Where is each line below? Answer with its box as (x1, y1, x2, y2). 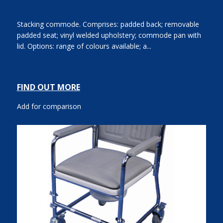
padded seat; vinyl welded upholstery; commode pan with (16, 30, 201, 40)
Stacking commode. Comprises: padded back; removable (16, 19, 199, 29)
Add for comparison (16, 102, 81, 111)
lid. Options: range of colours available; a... (16, 41, 151, 51)
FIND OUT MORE (16, 82, 80, 93)
